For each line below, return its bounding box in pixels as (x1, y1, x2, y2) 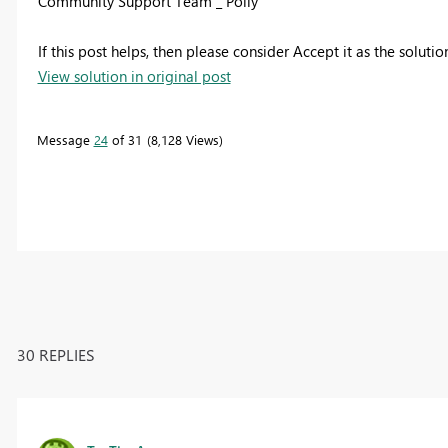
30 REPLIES (16, 343, 95, 365)
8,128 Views (150, 130, 219, 148)
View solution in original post (37, 65, 231, 86)
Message (36, 130, 94, 148)
